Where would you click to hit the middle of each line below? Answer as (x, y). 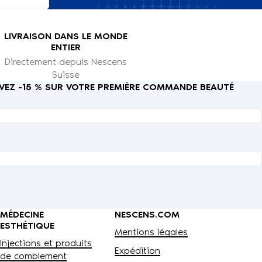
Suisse (65, 74)
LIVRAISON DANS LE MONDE (65, 36)
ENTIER (65, 47)
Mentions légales (151, 232)
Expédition (137, 250)
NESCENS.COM (147, 214)
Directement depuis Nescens (65, 61)
